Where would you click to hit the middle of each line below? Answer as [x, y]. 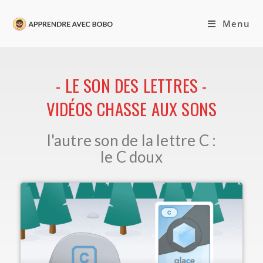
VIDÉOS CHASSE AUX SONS [131, 108]
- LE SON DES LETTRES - [131, 85]
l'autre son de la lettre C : [131, 140]
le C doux [131, 157]
